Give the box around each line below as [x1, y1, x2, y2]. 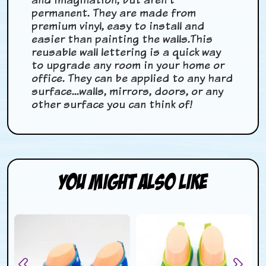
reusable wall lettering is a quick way [31, 45, 221, 60]
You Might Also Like [58, 170, 208, 194]
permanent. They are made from [31, 5, 197, 21]
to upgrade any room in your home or [31, 58, 225, 73]
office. [31, 71, 68, 86]
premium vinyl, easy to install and [31, 18, 205, 34]
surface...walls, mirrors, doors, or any [31, 84, 224, 99]
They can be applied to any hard [68, 71, 233, 86]
